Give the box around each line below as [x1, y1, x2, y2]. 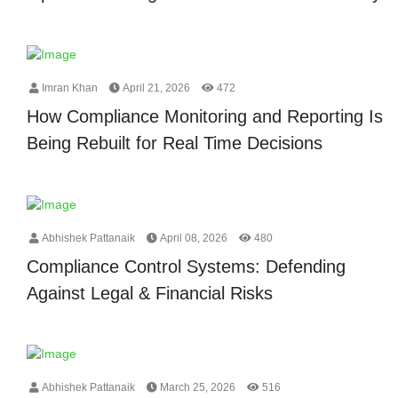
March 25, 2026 [157, 381, 235, 394]
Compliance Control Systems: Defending [27, 256, 346, 276]
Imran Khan [39, 81, 98, 94]
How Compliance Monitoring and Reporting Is [27, 106, 383, 126]
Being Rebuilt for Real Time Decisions [27, 132, 322, 153]
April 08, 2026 [157, 231, 227, 244]
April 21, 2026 [120, 81, 190, 94]
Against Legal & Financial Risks [27, 283, 273, 303]
